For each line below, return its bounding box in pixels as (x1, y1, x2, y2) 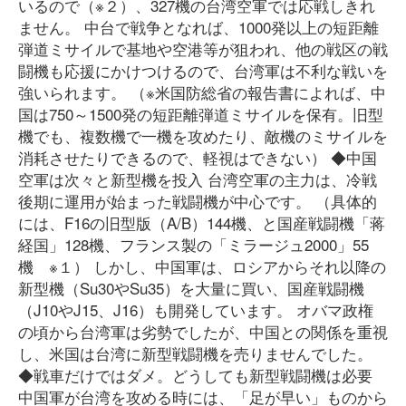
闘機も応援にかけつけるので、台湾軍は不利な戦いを (18, 59, 388, 82)
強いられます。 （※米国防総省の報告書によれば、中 (18, 81, 386, 103)
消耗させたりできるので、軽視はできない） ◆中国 (18, 146, 377, 169)
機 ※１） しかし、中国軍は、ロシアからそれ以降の (18, 255, 386, 277)
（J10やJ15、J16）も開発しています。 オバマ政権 (18, 298, 373, 321)
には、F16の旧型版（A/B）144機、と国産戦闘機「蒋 (18, 211, 385, 234)
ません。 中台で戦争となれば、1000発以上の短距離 (18, 15, 379, 38)
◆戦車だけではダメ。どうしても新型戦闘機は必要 (18, 363, 372, 386)
